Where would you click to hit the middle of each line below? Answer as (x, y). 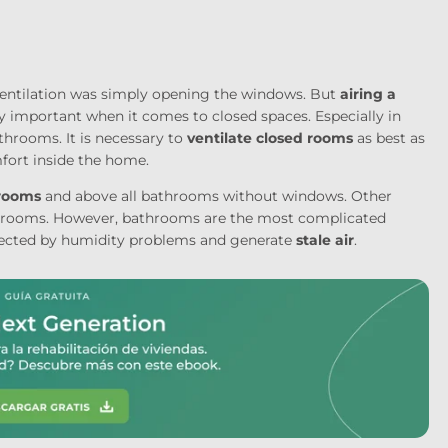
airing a (367, 93)
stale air (324, 239)
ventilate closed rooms (269, 137)
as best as (388, 137)
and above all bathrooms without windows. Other (216, 195)
